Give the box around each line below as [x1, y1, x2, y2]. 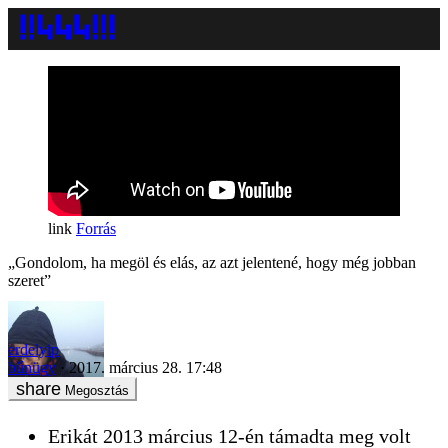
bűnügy [8, 358, 56, 376]
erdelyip [8, 340, 59, 358]
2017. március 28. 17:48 [69, 358, 222, 376]
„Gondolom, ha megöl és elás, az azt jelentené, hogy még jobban [8, 254, 416, 271]
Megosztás [65, 382, 129, 398]
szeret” [8, 272, 51, 289]
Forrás [76, 220, 116, 237]
